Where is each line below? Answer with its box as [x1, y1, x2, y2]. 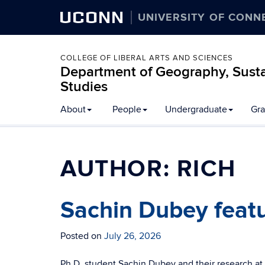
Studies [60, 78, 108, 95]
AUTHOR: [60, 155, 177, 183]
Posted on [60, 230, 104, 242]
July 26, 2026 [104, 230, 161, 242]
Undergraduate [165, 104, 227, 115]
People [112, 104, 141, 115]
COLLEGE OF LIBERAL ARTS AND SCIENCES [60, 53, 233, 63]
